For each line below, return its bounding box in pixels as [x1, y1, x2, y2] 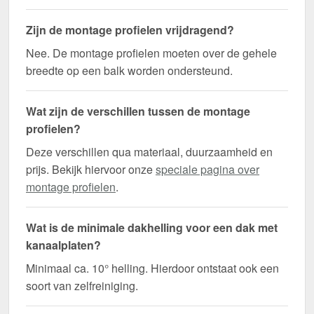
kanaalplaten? [26, 237, 101, 254]
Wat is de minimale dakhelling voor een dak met [26, 219, 278, 236]
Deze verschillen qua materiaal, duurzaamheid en [26, 144, 273, 161]
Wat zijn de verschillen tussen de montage [26, 103, 250, 120]
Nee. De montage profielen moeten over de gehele [26, 45, 277, 62]
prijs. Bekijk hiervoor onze [26, 161, 156, 178]
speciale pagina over [156, 161, 259, 178]
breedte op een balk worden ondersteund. [26, 62, 233, 79]
